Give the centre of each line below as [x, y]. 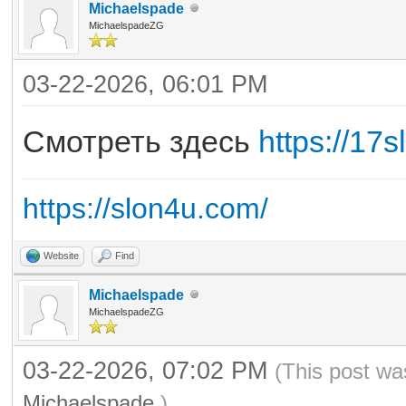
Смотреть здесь [140, 141]
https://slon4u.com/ [145, 208]
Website [61, 255]
